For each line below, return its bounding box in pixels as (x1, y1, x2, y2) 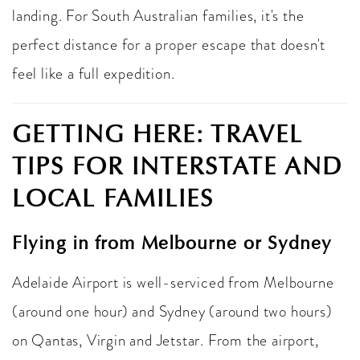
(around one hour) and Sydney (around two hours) (12, 301, 333, 322)
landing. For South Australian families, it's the (12, 5, 305, 27)
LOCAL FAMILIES (12, 184, 214, 213)
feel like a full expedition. (12, 63, 175, 84)
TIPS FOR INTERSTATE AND (12, 152, 342, 181)
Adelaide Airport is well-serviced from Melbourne (12, 272, 334, 293)
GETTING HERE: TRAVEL (12, 120, 303, 149)
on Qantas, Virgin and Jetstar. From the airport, (12, 329, 319, 351)
